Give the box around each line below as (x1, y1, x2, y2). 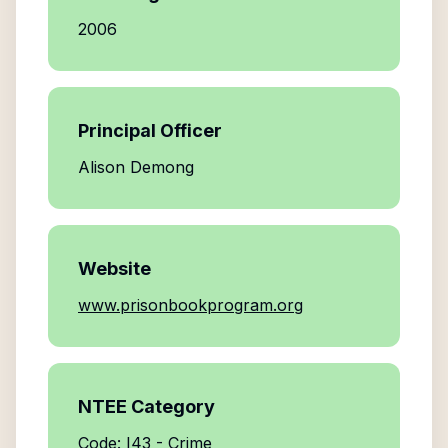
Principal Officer (78, 120, 222, 141)
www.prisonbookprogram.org (78, 295, 303, 315)
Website (78, 258, 151, 279)
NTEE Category (78, 396, 215, 417)
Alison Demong (78, 157, 194, 177)
